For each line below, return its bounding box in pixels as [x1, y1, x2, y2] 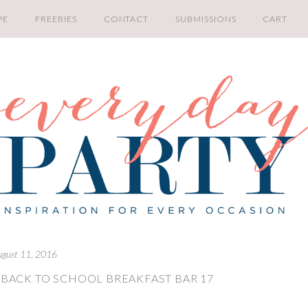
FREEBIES [35, 14, 77, 24]
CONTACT [103, 14, 149, 24]
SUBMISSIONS [175, 14, 236, 24]
